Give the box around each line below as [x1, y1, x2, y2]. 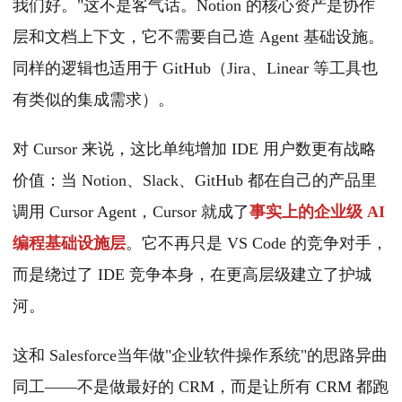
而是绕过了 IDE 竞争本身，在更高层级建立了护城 [13, 266, 371, 284]
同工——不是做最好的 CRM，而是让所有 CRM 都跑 [13, 378, 389, 397]
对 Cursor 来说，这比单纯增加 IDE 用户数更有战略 [13, 140, 376, 159]
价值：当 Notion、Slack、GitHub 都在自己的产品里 [13, 171, 377, 190]
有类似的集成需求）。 [13, 91, 174, 109]
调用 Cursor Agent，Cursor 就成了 [13, 203, 249, 222]
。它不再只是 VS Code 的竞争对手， [126, 234, 388, 253]
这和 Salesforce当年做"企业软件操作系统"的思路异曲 [13, 346, 388, 365]
